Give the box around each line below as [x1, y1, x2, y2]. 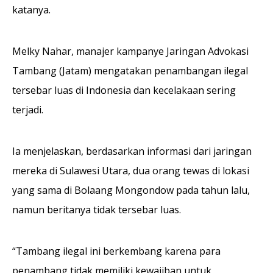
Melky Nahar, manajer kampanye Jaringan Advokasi [12, 44, 249, 58]
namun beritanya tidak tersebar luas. [12, 202, 181, 216]
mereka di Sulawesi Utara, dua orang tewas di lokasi [12, 163, 249, 177]
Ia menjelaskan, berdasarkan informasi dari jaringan [12, 144, 252, 158]
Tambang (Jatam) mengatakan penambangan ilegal [12, 63, 248, 77]
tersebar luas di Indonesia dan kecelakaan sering [12, 83, 236, 97]
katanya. [12, 2, 51, 16]
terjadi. [12, 102, 43, 116]
